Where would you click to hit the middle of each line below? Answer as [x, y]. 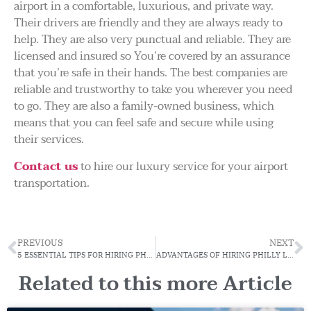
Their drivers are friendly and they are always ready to [148, 23]
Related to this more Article [155, 284]
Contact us [46, 166]
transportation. [52, 183]
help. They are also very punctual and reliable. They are [152, 40]
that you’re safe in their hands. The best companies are [151, 73]
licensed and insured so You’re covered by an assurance [152, 57]
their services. [50, 140]
